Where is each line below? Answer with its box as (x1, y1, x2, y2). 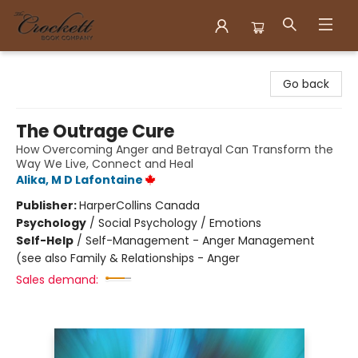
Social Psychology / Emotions (98, 215, 261, 231)
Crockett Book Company (12, 58, 150, 74)
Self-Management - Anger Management (86, 233, 315, 249)
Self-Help (16, 233, 74, 249)
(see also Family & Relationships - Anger (16, 250, 240, 266)
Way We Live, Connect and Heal (16, 156, 193, 172)
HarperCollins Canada (79, 197, 200, 213)
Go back (283, 76, 329, 92)
